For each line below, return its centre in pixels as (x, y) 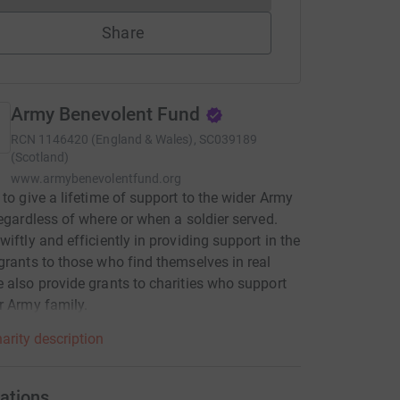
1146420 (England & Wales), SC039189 (148, 139)
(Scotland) (40, 157)
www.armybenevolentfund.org (96, 179)
